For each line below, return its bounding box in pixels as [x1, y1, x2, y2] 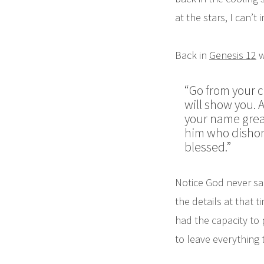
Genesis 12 [209, 48, 256, 62]
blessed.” [184, 139, 231, 156]
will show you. [184, 97, 256, 113]
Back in [175, 48, 209, 62]
